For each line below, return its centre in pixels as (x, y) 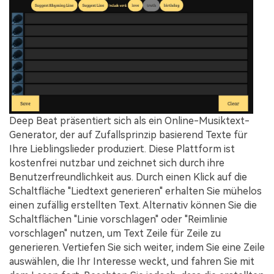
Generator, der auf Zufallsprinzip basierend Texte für (128, 135)
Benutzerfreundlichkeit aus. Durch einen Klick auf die (128, 177)
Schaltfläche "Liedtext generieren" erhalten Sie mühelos (135, 191)
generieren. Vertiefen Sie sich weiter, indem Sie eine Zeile (137, 247)
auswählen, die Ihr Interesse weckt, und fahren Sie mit (132, 261)
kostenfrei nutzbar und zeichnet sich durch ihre (117, 163)
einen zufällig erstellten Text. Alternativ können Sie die (133, 205)
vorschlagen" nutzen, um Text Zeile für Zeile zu (115, 233)
